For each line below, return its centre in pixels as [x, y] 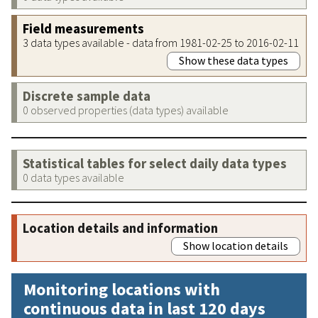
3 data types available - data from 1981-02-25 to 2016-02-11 [161, 42]
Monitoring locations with [122, 289]
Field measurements [83, 28]
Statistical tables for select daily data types [155, 163]
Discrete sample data [87, 96]
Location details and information [120, 228]
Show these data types [234, 60]
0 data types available [73, 177]
